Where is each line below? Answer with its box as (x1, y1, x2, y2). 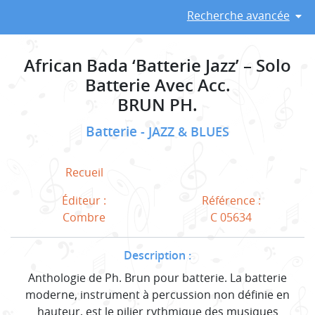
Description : (124, 247, 191, 263)
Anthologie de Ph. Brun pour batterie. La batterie (28, 269, 287, 285)
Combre (63, 209, 105, 225)
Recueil (65, 164, 103, 180)
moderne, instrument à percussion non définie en (25, 286, 290, 302)
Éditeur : (62, 192, 106, 208)
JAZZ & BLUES (148, 123, 229, 140)
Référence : (201, 192, 261, 208)
